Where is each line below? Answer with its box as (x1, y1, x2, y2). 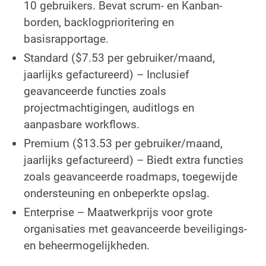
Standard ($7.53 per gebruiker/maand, (24, 50, 215, 65)
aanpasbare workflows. (24, 117, 140, 131)
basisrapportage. (24, 31, 109, 46)
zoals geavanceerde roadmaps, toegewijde (24, 169, 237, 183)
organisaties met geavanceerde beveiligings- (24, 221, 247, 236)
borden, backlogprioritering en (24, 15, 174, 29)
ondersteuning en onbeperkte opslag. (24, 186, 210, 200)
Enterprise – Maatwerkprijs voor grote (24, 205, 213, 219)
